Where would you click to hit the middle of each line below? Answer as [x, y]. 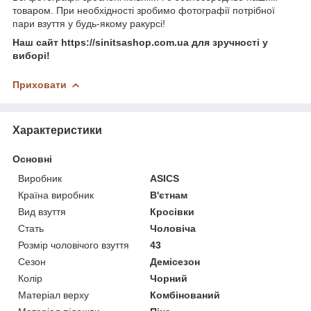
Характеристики [57, 130]
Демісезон [175, 261]
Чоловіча [173, 228]
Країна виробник [56, 195]
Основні [32, 159]
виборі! [31, 55]
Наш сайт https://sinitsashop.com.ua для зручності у [140, 42]
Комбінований [185, 295]
